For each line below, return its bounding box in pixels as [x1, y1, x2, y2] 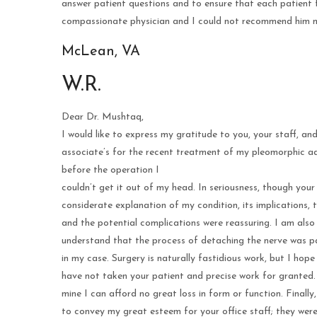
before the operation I [62, 165, 159, 175]
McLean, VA [62, 45, 140, 59]
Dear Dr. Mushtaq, [62, 112, 144, 122]
